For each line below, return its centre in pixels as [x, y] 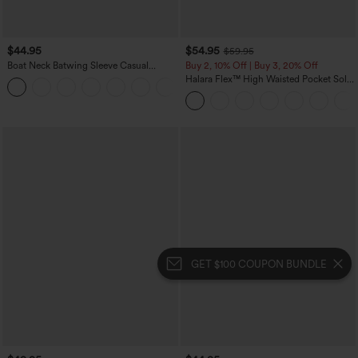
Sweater [24, 76]
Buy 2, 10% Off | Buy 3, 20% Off [251, 65]
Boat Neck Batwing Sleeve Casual [78, 65]
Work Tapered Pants [227, 90]
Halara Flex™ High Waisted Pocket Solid [270, 79]
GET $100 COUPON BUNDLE [259, 264]
